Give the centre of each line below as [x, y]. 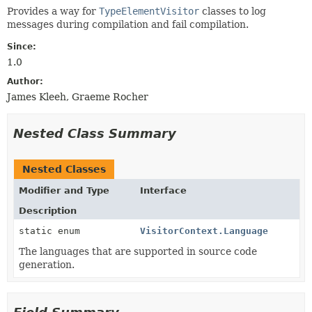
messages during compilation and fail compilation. [128, 24]
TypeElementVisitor [149, 11]
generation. [47, 264]
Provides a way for [53, 11]
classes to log [233, 11]
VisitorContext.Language [204, 231]
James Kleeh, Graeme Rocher [78, 96]
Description [48, 210]
